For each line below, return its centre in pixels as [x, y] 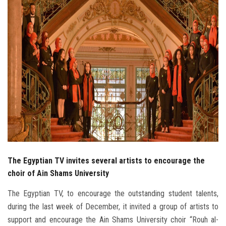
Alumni [17, 87]
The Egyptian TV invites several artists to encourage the [106, 161]
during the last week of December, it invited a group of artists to [113, 207]
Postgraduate [28, 60]
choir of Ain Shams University [58, 174]
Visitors [19, 143]
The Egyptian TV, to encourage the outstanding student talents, [113, 194]
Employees [23, 115]
